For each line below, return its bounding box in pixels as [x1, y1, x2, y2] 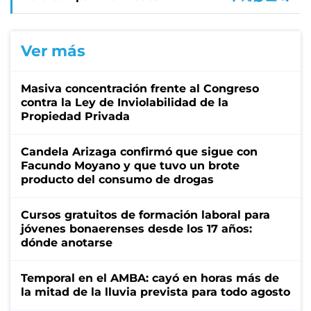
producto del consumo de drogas [21, 172, 214, 186]
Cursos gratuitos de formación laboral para [21, 208, 270, 221]
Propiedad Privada [21, 109, 130, 123]
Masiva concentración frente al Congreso [21, 81, 259, 95]
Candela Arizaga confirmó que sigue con [21, 144, 258, 158]
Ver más [21, 41, 85, 60]
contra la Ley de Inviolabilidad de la [21, 95, 228, 109]
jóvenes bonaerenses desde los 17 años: [21, 221, 252, 235]
